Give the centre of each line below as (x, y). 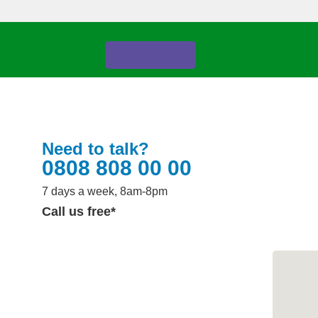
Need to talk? (96, 149)
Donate (151, 56)
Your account (151, 11)
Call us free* (79, 212)
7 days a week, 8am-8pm (105, 191)
